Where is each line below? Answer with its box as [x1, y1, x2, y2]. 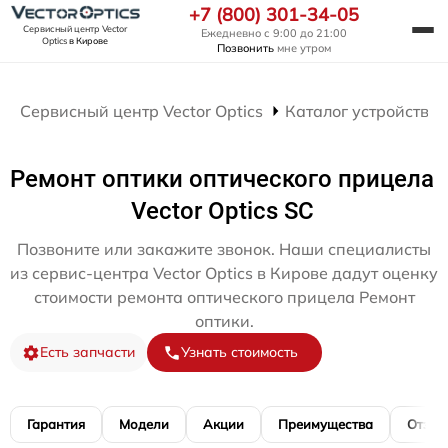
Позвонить [217, 41, 274, 55]
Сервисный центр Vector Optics [20, 101, 263, 121]
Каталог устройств [285, 101, 430, 121]
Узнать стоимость [181, 343, 298, 361]
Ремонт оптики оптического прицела [10, 165, 434, 193]
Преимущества [278, 416, 373, 432]
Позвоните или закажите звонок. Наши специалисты [17, 239, 431, 259]
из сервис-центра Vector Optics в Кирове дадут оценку [10, 263, 438, 283]
